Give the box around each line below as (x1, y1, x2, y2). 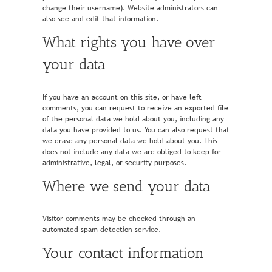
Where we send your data (42, 177, 211, 195)
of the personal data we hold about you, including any (42, 113, 224, 124)
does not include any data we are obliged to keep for (42, 146, 221, 157)
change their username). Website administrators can (42, 2, 218, 14)
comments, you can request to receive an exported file (42, 102, 228, 114)
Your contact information (42, 244, 204, 262)
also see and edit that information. (42, 13, 158, 25)
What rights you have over (42, 33, 216, 52)
